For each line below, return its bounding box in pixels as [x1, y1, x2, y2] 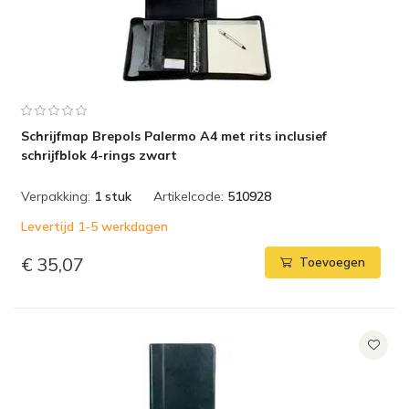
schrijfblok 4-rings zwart [21, 147, 177, 163]
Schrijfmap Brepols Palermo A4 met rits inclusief [21, 128, 327, 144]
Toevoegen [299, 255, 365, 270]
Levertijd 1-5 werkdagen [21, 218, 168, 235]
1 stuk [94, 188, 131, 204]
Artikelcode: [153, 188, 224, 204]
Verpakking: [21, 188, 90, 204]
